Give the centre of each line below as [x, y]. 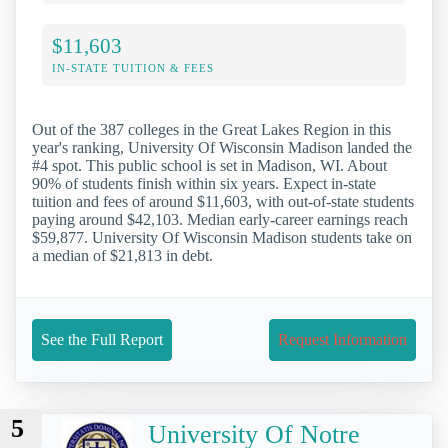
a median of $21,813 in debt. [122, 256]
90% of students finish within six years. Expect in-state [204, 184]
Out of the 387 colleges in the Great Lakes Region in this [211, 130]
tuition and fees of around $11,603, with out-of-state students [223, 202]
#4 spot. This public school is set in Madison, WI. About [209, 166]
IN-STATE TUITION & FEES [133, 68]
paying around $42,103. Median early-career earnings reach [220, 220]
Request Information [342, 340]
